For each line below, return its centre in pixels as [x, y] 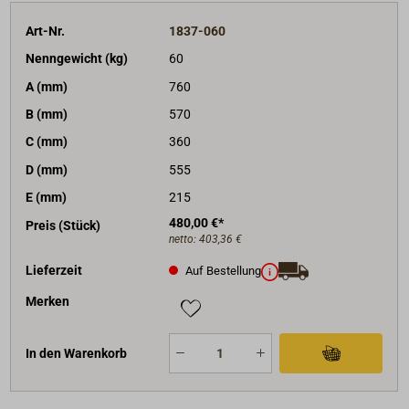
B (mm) [47, 115]
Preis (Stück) [63, 225]
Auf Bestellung [221, 270]
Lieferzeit [54, 270]
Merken [48, 302]
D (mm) [47, 169]
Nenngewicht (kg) [77, 59]
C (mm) [47, 142]
